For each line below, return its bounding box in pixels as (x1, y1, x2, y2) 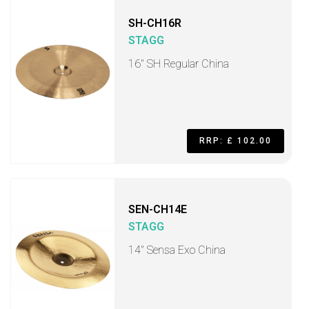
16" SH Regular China (128, 57, 229, 70)
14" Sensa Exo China (128, 243, 226, 257)
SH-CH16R (128, 17, 181, 30)
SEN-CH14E (128, 203, 187, 216)
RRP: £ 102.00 (199, 136, 272, 146)
